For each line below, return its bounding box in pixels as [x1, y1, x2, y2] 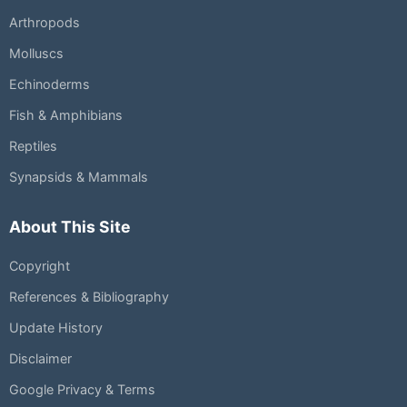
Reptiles [9, 138, 57, 154]
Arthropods [9, 15, 80, 31]
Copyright [9, 258, 70, 274]
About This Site [9, 216, 131, 236]
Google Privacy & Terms [9, 382, 155, 398]
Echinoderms [9, 76, 90, 93]
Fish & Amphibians [9, 107, 123, 124]
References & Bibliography [9, 289, 169, 305]
